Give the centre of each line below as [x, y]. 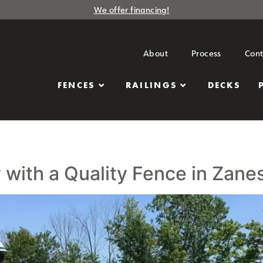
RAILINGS [151, 85]
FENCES [76, 85]
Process [206, 53]
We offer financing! [131, 10]
